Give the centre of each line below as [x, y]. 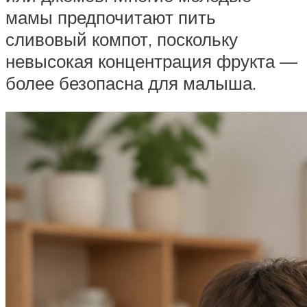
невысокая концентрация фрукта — [151, 61]
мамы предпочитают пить [111, 17]
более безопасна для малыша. [131, 83]
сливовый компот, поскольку [122, 39]
